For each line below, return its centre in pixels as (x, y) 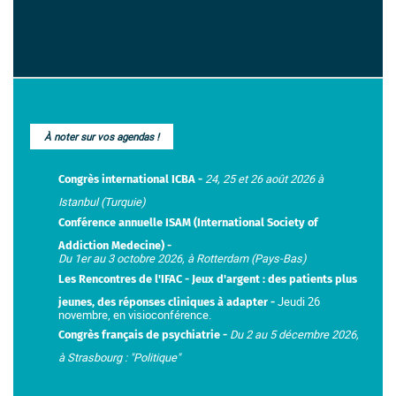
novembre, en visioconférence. (137, 314)
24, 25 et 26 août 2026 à (265, 179)
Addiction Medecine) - (117, 245)
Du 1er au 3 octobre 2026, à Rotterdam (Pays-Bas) (183, 258)
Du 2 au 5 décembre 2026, (295, 335)
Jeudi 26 (299, 301)
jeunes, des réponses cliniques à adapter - (168, 301)
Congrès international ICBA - (132, 179)
